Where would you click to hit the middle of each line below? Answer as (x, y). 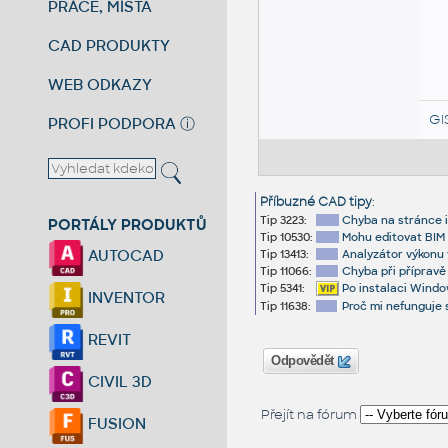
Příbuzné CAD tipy (315, 202)
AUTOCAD (124, 256)
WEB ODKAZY (100, 84)
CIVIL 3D (118, 382)
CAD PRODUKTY (109, 45)
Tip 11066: (285, 271)
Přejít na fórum (310, 415)
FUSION (115, 424)
